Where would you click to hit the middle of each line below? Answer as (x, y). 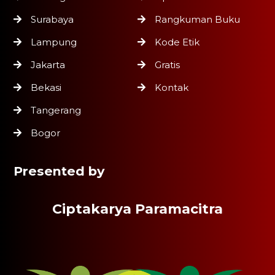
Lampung (54, 42)
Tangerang (56, 110)
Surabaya (52, 19)
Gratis (167, 64)
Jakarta (48, 64)
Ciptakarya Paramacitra (137, 209)
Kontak (172, 87)
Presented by (59, 171)
